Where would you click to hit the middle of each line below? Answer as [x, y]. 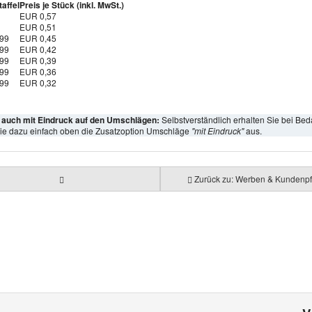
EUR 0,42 [38, 49]
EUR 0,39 [38, 60]
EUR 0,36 [38, 71]
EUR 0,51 [38, 26]
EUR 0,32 [38, 82]
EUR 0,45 [38, 38]
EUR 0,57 [38, 15]
